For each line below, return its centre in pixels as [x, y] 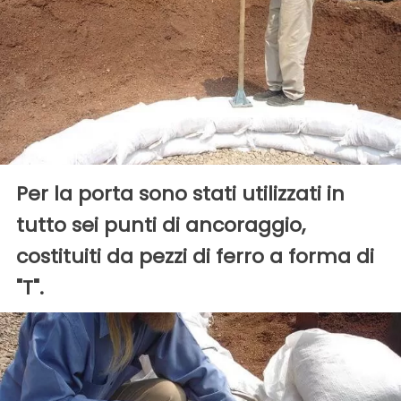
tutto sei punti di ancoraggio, [161, 226]
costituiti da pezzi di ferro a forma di [195, 257]
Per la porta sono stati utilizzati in [180, 194]
